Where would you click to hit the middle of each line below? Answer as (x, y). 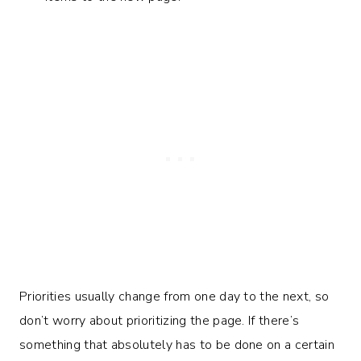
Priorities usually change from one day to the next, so (174, 296)
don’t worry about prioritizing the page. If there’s (160, 320)
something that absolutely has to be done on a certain (177, 344)
